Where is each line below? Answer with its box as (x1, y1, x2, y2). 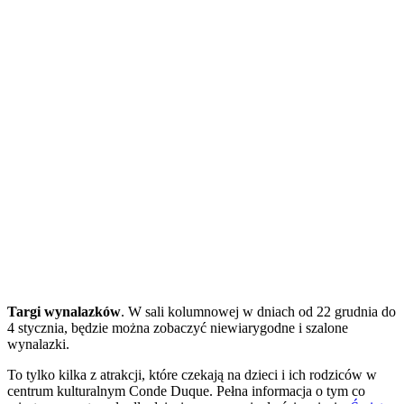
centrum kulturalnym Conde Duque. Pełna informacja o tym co (7, 382, 365, 399)
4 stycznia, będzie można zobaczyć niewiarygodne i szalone (7, 319, 348, 335)
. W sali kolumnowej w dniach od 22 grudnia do (121, 303, 396, 319)
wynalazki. (7, 335, 69, 352)
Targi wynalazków (7, 303, 121, 319)
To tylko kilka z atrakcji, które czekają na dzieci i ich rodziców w (7, 366, 377, 382)
